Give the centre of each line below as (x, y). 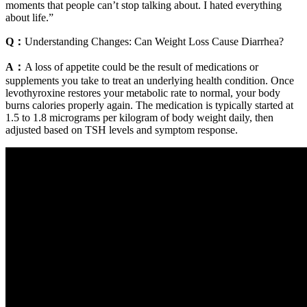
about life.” (29, 17)
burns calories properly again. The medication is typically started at (149, 105)
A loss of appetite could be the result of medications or (142, 66)
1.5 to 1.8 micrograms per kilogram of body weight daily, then (139, 117)
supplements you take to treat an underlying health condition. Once (150, 80)
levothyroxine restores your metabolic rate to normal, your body (143, 93)
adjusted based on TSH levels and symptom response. (122, 130)
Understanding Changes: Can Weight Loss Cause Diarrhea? (154, 41)
